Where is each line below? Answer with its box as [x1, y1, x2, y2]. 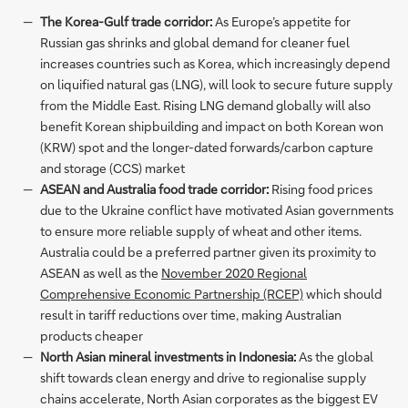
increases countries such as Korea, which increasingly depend [40, 55, 390, 73]
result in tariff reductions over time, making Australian [40, 306, 342, 324]
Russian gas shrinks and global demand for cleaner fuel [40, 34, 350, 52]
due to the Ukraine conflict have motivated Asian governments [40, 201, 393, 219]
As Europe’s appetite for [211, 13, 351, 31]
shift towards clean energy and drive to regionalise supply [40, 369, 366, 387]
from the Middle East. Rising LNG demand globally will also [40, 97, 371, 115]
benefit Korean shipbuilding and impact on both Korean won [40, 117, 383, 136]
